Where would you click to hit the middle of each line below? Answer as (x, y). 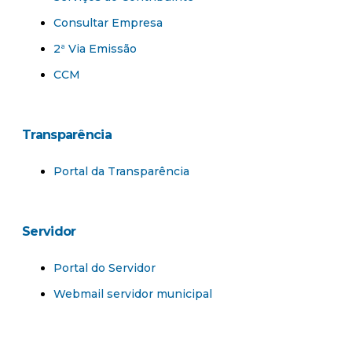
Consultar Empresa (108, 23)
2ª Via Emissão (95, 49)
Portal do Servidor (104, 268)
